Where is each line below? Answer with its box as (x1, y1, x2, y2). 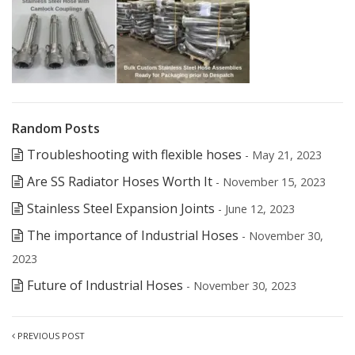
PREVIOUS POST (15, 330, 85, 342)
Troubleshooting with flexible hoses (27, 146, 242, 163)
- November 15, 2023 (216, 174, 326, 189)
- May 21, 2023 (245, 147, 322, 162)
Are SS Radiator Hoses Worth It (27, 173, 212, 190)
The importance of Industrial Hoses (27, 227, 239, 244)
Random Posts (12, 120, 100, 137)
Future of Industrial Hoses (27, 277, 183, 294)
